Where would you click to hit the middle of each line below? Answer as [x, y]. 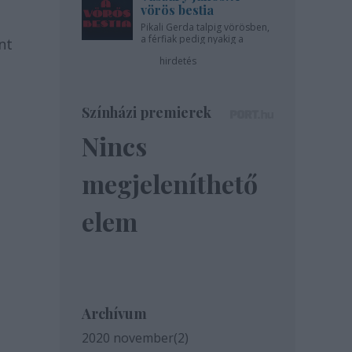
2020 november [128, 338]
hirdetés [178, 61]
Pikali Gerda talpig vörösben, [205, 27]
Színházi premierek [147, 112]
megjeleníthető [170, 183]
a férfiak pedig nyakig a [192, 39]
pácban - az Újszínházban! [199, 51]
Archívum [114, 313]
